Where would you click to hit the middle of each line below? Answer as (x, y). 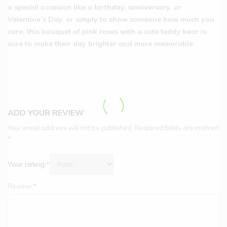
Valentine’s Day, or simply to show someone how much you (111, 19)
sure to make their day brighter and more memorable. (101, 43)
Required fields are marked (177, 127)
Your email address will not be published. (70, 127)
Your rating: (27, 164)
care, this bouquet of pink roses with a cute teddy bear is (107, 31)
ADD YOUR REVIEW (46, 112)
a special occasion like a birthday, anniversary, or (94, 7)
